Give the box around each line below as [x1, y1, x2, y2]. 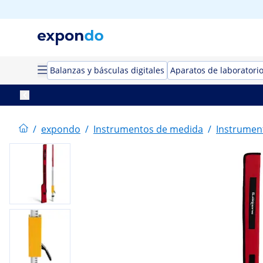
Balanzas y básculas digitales [50, 65, 164, 76]
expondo [41, 123, 80, 136]
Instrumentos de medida [93, 123, 203, 136]
